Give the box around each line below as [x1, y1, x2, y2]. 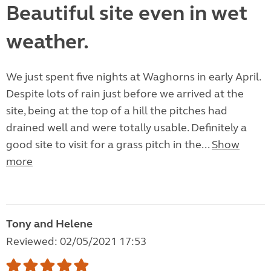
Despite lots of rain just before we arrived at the [6, 87, 244, 101]
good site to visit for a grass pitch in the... [6, 138, 212, 152]
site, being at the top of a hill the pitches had [6, 104, 227, 118]
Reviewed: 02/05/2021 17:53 [6, 235, 146, 249]
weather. [6, 29, 89, 55]
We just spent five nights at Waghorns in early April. [6, 70, 261, 84]
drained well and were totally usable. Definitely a [6, 121, 247, 135]
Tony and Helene [6, 217, 93, 231]
